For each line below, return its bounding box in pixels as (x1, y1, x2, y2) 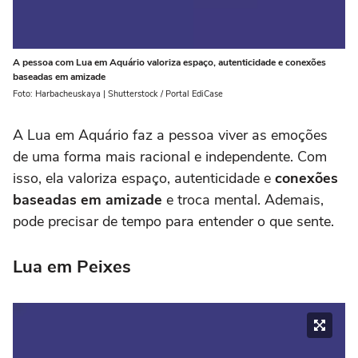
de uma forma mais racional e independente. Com (13, 146, 327, 166)
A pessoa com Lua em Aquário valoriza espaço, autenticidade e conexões (13, 55, 326, 69)
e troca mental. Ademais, (162, 189, 324, 209)
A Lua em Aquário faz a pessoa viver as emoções (13, 125, 328, 145)
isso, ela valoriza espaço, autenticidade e (13, 168, 275, 188)
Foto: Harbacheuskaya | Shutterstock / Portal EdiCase (13, 87, 223, 100)
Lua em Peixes (13, 254, 131, 279)
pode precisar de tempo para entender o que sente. (13, 211, 334, 231)
